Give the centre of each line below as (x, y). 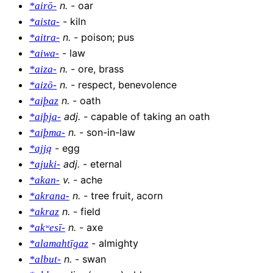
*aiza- (43, 69)
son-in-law (111, 133)
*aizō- (43, 85)
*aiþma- (47, 133)
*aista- (44, 22)
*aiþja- (45, 117)
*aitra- (44, 38)
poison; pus (108, 37)
